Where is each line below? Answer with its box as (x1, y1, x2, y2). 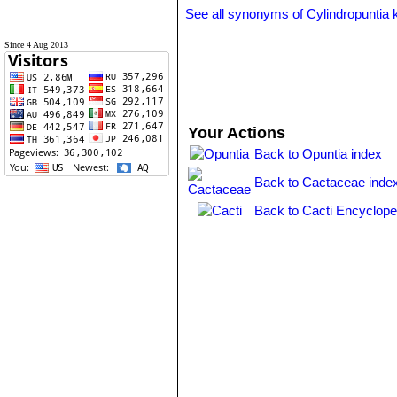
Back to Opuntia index (254, 146, 383, 161)
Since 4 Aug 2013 (4, 40, 68, 50)
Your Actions (188, 124, 286, 142)
